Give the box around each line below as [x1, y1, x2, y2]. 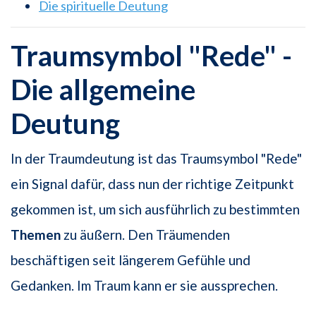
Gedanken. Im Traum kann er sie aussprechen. [11, 277, 278, 294]
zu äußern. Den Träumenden [61, 226, 230, 243]
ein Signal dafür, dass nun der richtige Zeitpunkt [11, 176, 294, 193]
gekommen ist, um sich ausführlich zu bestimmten [11, 201, 300, 218]
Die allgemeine [11, 73, 195, 107]
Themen [11, 226, 61, 243]
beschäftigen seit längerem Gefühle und [11, 252, 250, 269]
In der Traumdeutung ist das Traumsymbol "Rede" [11, 150, 302, 167]
